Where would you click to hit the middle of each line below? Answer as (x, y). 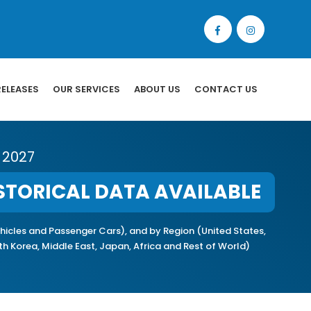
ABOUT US (157, 89)
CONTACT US (226, 89)
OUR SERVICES (86, 89)
